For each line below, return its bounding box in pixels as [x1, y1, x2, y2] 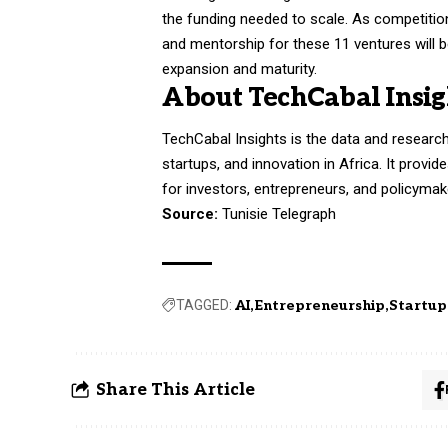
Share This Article [96, 380, 255, 401]
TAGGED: [176, 297, 233, 314]
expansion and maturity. [162, 59, 318, 78]
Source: [162, 205, 219, 224]
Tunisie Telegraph [222, 205, 337, 224]
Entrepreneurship [254, 297, 386, 315]
